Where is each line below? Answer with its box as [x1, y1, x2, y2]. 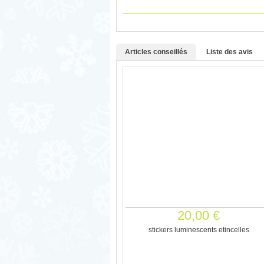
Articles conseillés [125, 48, 187, 56]
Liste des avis [206, 48, 253, 56]
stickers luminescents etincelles [148, 226, 249, 234]
